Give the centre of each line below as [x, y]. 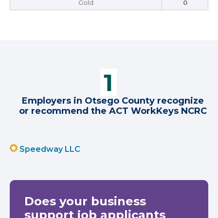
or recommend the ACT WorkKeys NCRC [113, 111]
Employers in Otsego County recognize [113, 101]
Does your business [85, 201]
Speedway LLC [50, 149]
